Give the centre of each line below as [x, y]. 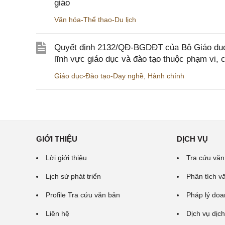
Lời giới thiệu [66, 158]
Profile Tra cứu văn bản [83, 195]
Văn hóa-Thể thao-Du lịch [95, 20]
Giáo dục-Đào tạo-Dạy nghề [99, 76]
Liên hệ [58, 213]
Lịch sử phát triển [73, 176]
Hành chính [166, 76]
